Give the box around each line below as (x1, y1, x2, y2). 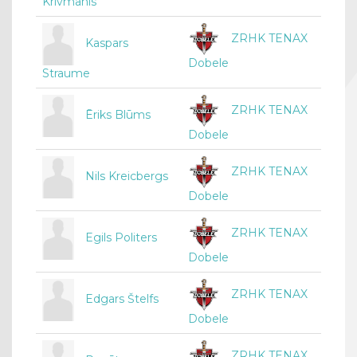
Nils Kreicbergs (85, 169, 168, 184)
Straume (42, 66, 90, 81)
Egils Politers (85, 230, 157, 245)
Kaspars (85, 36, 128, 51)
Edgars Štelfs (85, 292, 159, 307)
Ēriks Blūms (85, 108, 151, 123)
